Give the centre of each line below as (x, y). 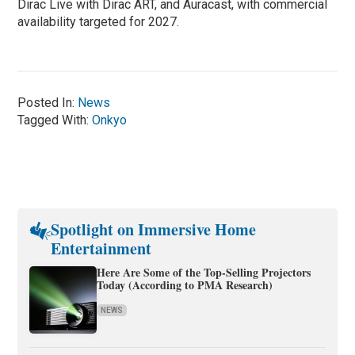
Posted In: (48, 103)
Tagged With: (55, 120)
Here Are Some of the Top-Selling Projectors (204, 273)
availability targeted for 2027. (99, 22)
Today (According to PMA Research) (185, 285)
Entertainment (101, 249)
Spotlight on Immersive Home (153, 230)
